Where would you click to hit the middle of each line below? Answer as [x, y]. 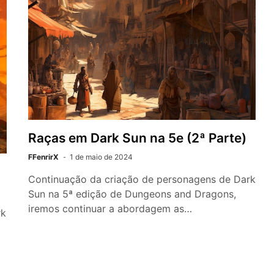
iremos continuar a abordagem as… [110, 208]
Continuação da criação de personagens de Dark [142, 179]
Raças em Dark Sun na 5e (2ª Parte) [137, 138]
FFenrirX [43, 157]
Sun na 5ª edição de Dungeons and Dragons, [132, 194]
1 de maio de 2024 [101, 157]
